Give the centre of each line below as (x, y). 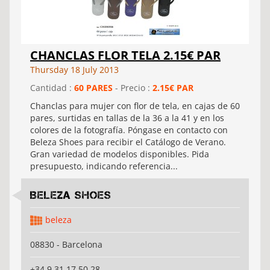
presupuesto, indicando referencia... (104, 166)
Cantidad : (52, 88)
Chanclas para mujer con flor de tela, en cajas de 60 (135, 106)
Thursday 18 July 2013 (74, 70)
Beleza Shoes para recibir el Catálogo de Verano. (128, 142)
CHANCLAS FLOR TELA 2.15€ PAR (125, 55)
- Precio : (133, 88)
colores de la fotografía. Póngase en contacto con (129, 130)
